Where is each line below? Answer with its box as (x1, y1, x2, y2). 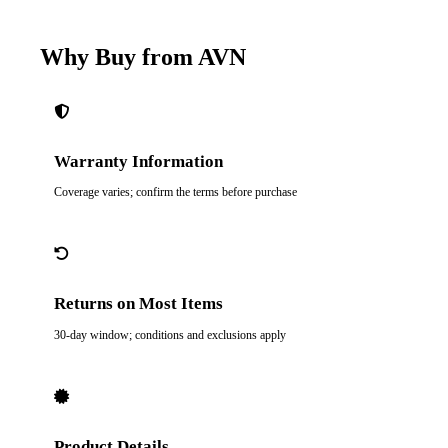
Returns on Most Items (53, 294, 223, 314)
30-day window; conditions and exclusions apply (53, 327, 286, 342)
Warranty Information (53, 151, 223, 171)
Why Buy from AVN (40, 43, 246, 70)
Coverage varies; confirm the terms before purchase (53, 185, 297, 200)
